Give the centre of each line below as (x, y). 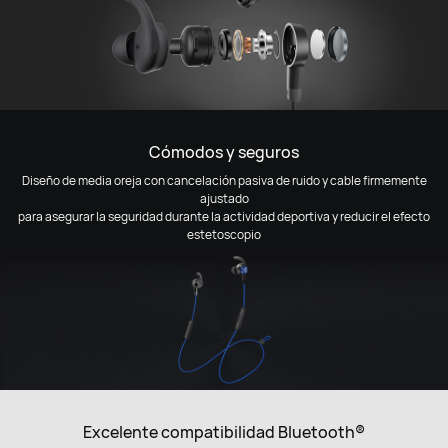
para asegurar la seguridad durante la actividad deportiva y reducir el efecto (224, 216)
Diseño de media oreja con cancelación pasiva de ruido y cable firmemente (224, 180)
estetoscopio (224, 234)
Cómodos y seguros (224, 151)
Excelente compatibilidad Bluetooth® (224, 431)
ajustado (224, 198)
